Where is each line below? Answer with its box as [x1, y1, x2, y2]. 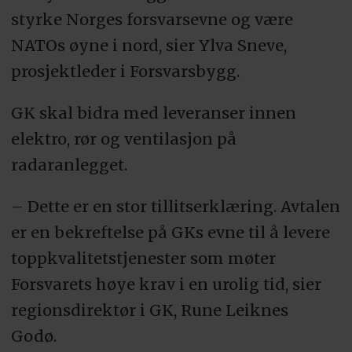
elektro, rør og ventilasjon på [10, 129, 236, 149]
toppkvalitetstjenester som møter [10, 248, 276, 269]
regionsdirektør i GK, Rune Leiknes [10, 300, 288, 321]
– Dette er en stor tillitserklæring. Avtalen [10, 196, 340, 217]
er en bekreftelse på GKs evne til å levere [10, 222, 330, 243]
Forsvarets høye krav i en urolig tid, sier [10, 274, 321, 295]
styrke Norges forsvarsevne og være [10, 9, 293, 30]
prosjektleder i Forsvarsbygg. [10, 61, 240, 82]
